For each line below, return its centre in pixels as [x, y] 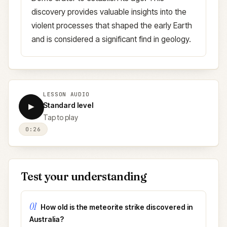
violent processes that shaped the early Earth [112, 26]
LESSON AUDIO [66, 94]
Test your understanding [84, 177]
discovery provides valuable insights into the [109, 12]
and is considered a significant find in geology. [111, 39]
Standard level [68, 105]
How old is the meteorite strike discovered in [117, 207]
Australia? [47, 219]
